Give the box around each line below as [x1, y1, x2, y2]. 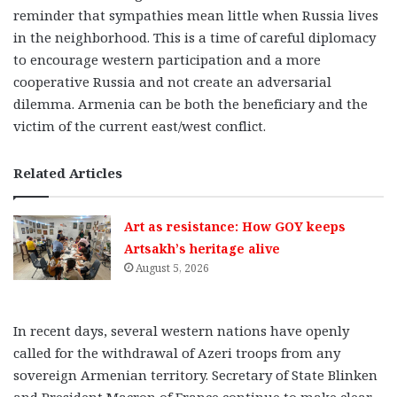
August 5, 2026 [136, 260, 210, 276]
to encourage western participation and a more [13, 50, 321, 68]
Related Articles [13, 163, 122, 182]
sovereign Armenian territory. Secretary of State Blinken [13, 366, 378, 385]
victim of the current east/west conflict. [13, 116, 266, 135]
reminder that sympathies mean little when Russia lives [13, 5, 378, 24]
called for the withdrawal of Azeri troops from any [13, 344, 340, 362]
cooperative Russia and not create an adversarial [13, 72, 331, 90]
